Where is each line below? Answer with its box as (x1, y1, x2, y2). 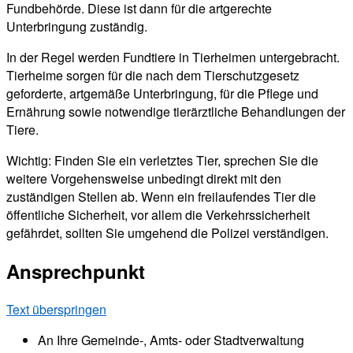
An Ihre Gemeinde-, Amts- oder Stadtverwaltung (38, 331, 304, 350)
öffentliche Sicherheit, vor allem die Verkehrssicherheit (6, 206, 310, 225)
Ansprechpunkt (6, 258, 145, 285)
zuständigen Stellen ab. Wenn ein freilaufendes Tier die (6, 188, 316, 206)
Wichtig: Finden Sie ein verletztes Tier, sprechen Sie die (6, 151, 318, 170)
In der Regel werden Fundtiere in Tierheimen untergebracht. (6, 48, 340, 67)
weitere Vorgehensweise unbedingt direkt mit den (6, 169, 281, 188)
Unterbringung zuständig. (6, 17, 147, 36)
